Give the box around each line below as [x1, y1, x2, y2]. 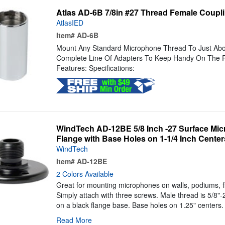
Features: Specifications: [56, 63, 135, 73]
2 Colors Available [56, 169, 114, 179]
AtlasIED [56, 18, 83, 28]
